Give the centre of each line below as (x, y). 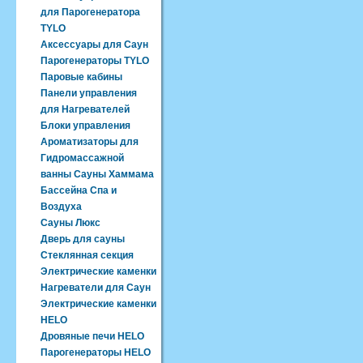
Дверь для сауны (83, 239)
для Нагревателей (85, 109)
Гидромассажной (82, 158)
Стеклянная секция (87, 255)
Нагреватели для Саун (96, 288)
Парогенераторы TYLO (95, 61)
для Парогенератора (90, 12)
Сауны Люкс (70, 223)
